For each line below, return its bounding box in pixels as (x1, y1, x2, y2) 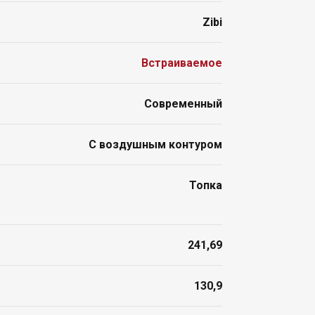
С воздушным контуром (89, 138, 222, 152)
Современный (144, 97, 222, 111)
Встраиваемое (141, 56, 222, 70)
